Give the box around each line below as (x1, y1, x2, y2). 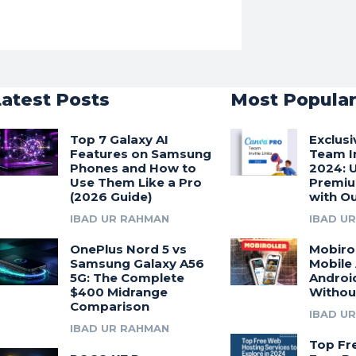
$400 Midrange (69, 284, 168, 300)
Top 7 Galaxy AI (69, 132, 168, 148)
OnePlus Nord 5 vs (69, 242, 187, 257)
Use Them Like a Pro (69, 175, 202, 191)
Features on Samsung (69, 146, 211, 162)
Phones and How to (69, 161, 196, 176)
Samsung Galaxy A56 (69, 256, 204, 272)
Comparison (69, 299, 149, 315)
